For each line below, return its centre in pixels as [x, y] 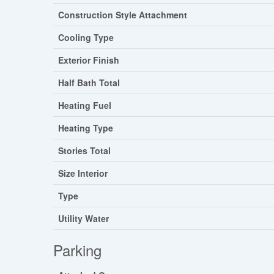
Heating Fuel [85, 106]
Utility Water [83, 219]
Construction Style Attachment [123, 15]
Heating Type [86, 128]
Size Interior [83, 173]
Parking [77, 250]
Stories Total [84, 151]
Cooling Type [86, 38]
